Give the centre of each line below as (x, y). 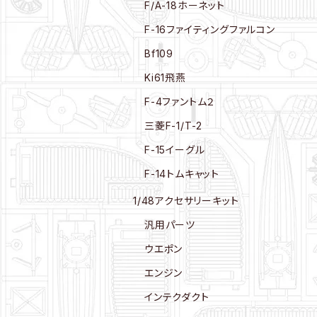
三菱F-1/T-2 (174, 126)
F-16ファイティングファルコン (210, 29)
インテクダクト (177, 297)
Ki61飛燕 (165, 77)
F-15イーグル (175, 150)
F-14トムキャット (182, 174)
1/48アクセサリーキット (186, 201)
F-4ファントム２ (180, 102)
